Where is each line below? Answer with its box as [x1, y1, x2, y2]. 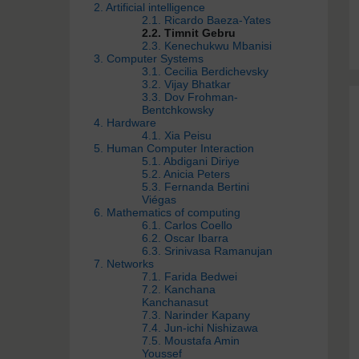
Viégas [142, 193, 176, 206]
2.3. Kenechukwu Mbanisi [142, 39, 272, 52]
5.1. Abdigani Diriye [142, 155, 240, 167]
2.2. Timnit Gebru [142, 26, 236, 39]
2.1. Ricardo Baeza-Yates [142, 14, 271, 26]
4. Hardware [94, 116, 156, 129]
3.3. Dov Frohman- [142, 91, 238, 103]
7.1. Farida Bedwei [142, 270, 237, 283]
